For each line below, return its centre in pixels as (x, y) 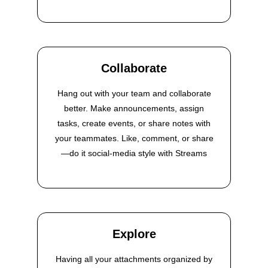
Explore (134, 234)
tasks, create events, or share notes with (134, 124)
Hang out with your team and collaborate (134, 94)
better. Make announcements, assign (134, 109)
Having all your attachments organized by (134, 259)
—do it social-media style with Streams (134, 153)
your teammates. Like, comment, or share (134, 138)
